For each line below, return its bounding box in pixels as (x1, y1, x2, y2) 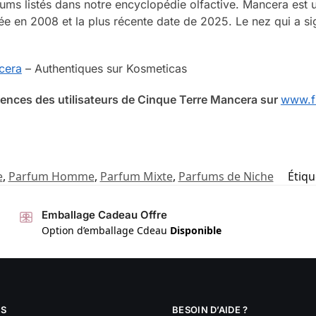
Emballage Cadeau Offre (42, 207, 168, 221)
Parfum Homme (8, 168, 95, 184)
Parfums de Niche (178, 168, 274, 184)
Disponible (170, 224, 222, 238)
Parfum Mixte (99, 168, 173, 184)
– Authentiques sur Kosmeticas (21, 61, 187, 76)
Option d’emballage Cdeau (42, 224, 171, 238)
